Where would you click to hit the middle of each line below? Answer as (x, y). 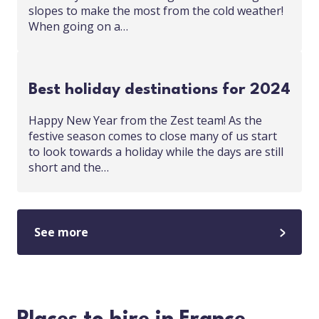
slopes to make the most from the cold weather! (156, 11)
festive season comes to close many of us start (153, 136)
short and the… (69, 168)
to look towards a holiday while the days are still (156, 152)
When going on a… (78, 27)
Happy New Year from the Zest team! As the (145, 121)
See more (61, 232)
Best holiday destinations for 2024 (159, 90)
